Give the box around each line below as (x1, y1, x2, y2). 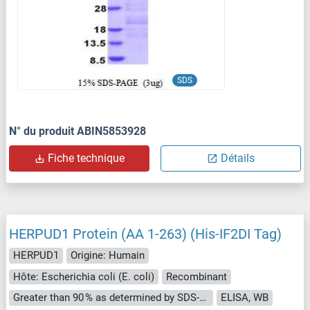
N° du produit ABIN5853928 (9, 125, 146, 138)
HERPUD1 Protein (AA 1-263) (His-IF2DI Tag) (9, 226, 282, 243)
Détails (221, 152, 255, 165)
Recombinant (166, 270, 227, 283)
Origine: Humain (71, 249, 145, 262)
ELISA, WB (221, 291, 269, 304)
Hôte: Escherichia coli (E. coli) (13, 270, 154, 283)
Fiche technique (48, 152, 125, 165)
